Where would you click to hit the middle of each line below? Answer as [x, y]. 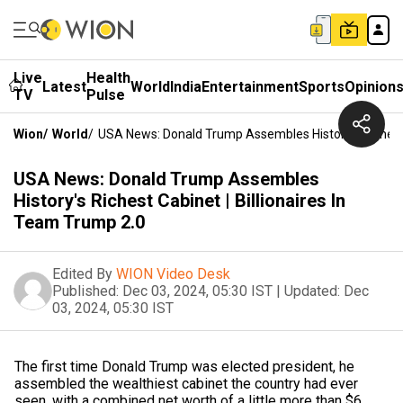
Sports [322, 86]
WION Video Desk [173, 274]
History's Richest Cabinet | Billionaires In [179, 201]
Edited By [82, 274]
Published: [85, 291]
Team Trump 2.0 [79, 222]
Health [108, 78]
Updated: [312, 291]
